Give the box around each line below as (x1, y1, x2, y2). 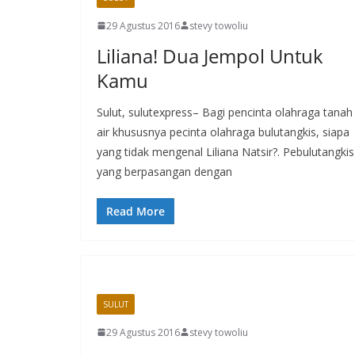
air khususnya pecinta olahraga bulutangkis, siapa (97, 124, 349, 139)
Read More (106, 203, 165, 219)
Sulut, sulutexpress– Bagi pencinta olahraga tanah (97, 104, 353, 120)
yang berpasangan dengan (97, 163, 232, 179)
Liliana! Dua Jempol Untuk (97, 42, 323, 69)
